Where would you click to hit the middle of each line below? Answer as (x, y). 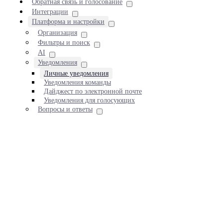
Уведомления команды (77, 82)
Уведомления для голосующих (89, 100)
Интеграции (50, 12)
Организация (57, 33)
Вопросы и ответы (65, 109)
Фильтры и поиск (64, 43)
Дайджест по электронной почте (93, 91)
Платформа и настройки (68, 22)
